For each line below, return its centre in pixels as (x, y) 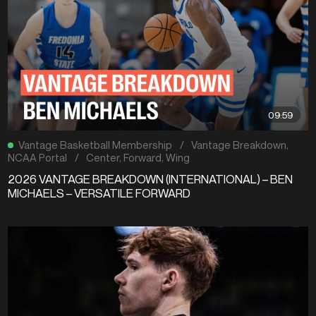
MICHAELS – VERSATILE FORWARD (99, 193)
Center (103, 158)
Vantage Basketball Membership (96, 145)
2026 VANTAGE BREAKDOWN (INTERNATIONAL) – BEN (151, 179)
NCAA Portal (38, 158)
